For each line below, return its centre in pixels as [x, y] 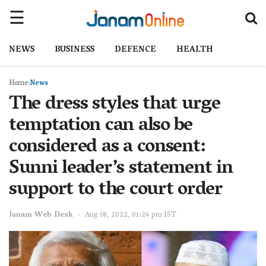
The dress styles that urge [115, 105]
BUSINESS [75, 50]
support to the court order [116, 191]
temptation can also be [101, 126]
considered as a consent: [107, 148]
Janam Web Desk [41, 215]
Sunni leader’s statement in [121, 169]
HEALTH [195, 50]
